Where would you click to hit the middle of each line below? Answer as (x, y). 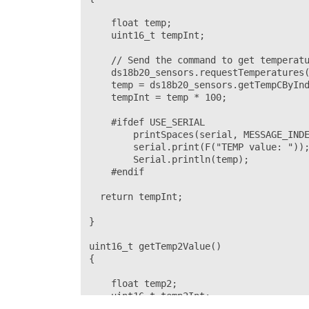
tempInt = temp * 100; (158, 97)
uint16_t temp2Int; (150, 296)
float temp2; (133, 283)
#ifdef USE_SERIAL (147, 122)
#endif (122, 172)
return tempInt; (136, 197)
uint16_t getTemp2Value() (155, 246)
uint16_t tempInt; (147, 35)
